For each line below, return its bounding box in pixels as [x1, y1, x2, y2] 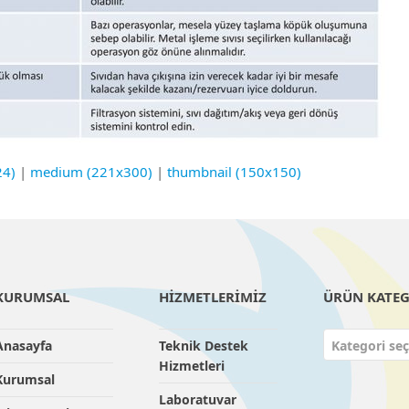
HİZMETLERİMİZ [159, 288, 267, 306]
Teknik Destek [159, 337, 248, 354]
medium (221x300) [30, 163, 152, 181]
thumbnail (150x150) [167, 163, 301, 181]
